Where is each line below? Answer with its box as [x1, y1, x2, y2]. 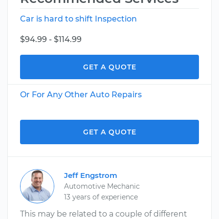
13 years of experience [64, 193, 138, 201]
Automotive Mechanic [64, 182, 140, 191]
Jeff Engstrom [64, 171, 117, 180]
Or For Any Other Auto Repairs [20, 90, 142, 99]
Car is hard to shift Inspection [20, 14, 137, 23]
